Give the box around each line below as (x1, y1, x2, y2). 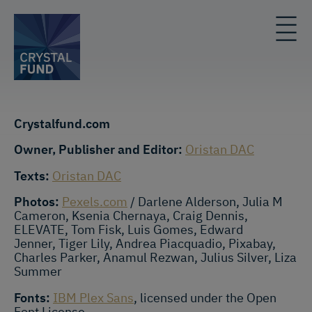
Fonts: (14, 289, 50, 306)
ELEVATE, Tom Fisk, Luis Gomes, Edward (14, 221, 243, 238)
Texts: (14, 167, 49, 184)
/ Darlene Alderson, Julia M (127, 194, 283, 210)
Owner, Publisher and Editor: (14, 141, 182, 158)
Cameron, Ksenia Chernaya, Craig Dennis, (14, 208, 248, 224)
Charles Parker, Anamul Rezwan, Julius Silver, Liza (14, 249, 297, 266)
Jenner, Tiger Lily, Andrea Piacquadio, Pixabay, (14, 235, 276, 252)
